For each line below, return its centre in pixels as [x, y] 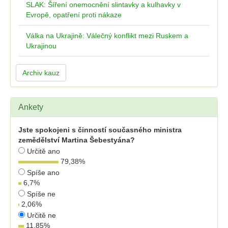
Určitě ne [40, 216]
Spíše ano [42, 173]
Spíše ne [40, 194]
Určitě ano [42, 151]
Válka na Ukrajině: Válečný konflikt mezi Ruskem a [107, 36]
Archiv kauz [41, 73]
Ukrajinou [41, 46]
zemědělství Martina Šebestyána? [77, 140]
